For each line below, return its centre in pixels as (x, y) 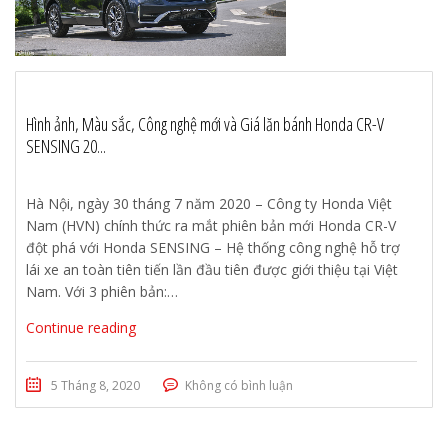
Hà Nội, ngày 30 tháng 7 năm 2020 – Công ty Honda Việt (209, 203)
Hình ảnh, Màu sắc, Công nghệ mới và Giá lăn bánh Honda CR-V (205, 123)
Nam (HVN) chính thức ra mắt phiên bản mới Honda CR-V (211, 225)
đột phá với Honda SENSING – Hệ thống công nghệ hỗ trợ (213, 247)
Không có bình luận (239, 385)
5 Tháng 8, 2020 (95, 385)
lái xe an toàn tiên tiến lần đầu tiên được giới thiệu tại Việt (212, 269)
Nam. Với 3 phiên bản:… (102, 291)
